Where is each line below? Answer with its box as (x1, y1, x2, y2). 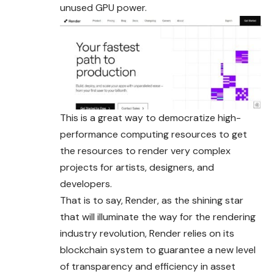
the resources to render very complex (60, 144, 231, 158)
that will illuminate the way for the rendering (60, 210, 256, 224)
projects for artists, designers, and (60, 161, 214, 174)
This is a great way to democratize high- (60, 111, 241, 125)
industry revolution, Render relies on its (60, 227, 234, 240)
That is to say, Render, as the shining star (60, 194, 243, 207)
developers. (60, 177, 112, 191)
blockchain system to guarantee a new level (60, 243, 256, 257)
